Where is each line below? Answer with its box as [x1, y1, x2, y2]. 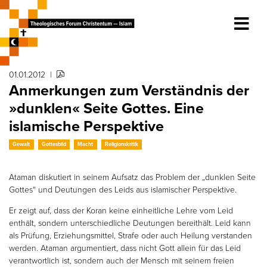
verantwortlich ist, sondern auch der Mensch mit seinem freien [9, 254, 234, 266]
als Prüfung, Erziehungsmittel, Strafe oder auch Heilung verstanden [9, 229, 252, 241]
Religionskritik [105, 139, 139, 148]
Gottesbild [41, 139, 66, 148]
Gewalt [13, 139, 30, 148]
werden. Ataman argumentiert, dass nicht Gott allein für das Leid [9, 241, 241, 253]
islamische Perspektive [9, 114, 164, 137]
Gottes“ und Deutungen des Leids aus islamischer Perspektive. [9, 183, 237, 195]
